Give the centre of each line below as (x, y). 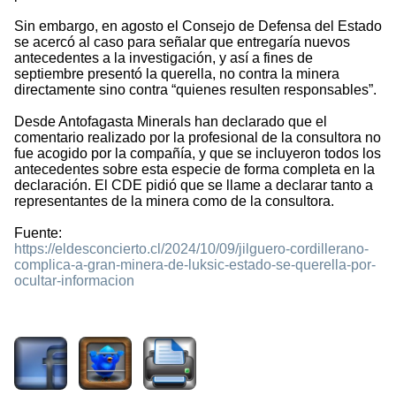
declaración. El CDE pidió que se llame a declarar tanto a (194, 186)
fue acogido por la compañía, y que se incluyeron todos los (198, 154)
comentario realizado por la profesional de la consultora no (198, 138)
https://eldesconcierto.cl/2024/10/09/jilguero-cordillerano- (191, 249)
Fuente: (38, 233)
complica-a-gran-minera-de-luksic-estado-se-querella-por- (195, 265)
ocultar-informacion (74, 281)
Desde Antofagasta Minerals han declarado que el (171, 122)
